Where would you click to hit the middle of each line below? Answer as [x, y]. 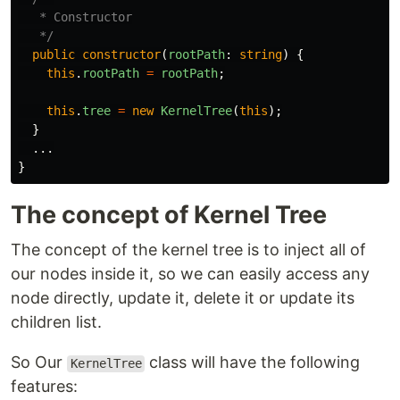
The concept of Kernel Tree [169, 215]
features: [44, 387]
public [54, 55]
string [261, 55]
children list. [56, 322]
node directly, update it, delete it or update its [183, 298]
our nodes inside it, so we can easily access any [190, 274]
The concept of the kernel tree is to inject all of [188, 250]
